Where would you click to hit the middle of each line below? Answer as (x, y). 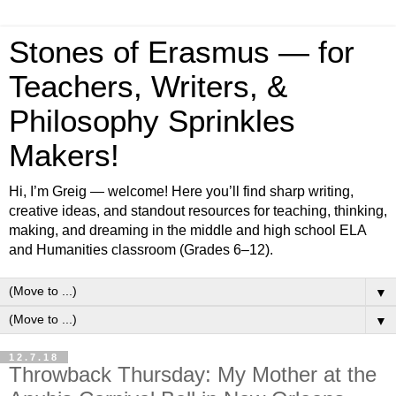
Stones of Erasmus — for (182, 52)
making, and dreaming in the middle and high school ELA (187, 230)
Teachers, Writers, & (148, 87)
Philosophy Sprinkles (152, 121)
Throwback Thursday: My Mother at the (193, 374)
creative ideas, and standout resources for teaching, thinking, (198, 211)
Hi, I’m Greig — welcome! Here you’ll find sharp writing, (181, 191)
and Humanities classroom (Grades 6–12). (141, 250)
